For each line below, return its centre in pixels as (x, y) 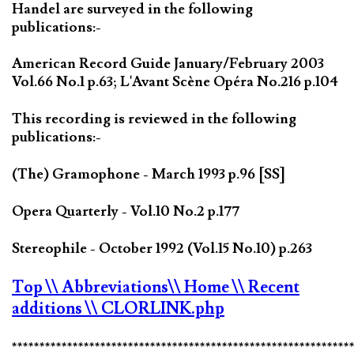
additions (49, 309)
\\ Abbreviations (107, 288)
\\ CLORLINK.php (155, 309)
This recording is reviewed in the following (154, 119)
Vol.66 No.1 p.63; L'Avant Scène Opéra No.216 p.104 (175, 82)
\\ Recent (266, 288)
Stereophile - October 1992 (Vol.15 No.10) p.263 (162, 249)
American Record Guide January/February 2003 (168, 64)
